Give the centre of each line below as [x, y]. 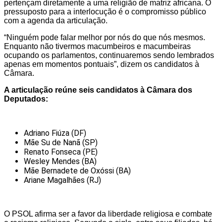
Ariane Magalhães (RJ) [62, 180]
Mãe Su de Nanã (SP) [61, 142]
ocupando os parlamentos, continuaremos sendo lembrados [109, 55]
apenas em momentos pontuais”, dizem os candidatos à [102, 64]
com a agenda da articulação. [56, 20]
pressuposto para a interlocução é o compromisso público [105, 11]
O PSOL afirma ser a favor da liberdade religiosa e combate [108, 214]
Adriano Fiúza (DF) [55, 133]
